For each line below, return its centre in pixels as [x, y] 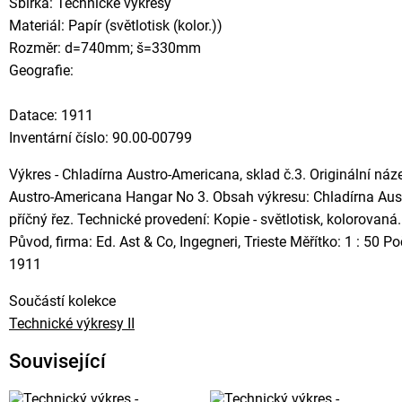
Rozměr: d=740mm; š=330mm [105, 48]
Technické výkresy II [72, 323]
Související [57, 361]
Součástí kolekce [62, 301]
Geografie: [41, 70]
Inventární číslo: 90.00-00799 [100, 138]
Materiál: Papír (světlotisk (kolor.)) [116, 26]
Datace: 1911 [51, 115]
